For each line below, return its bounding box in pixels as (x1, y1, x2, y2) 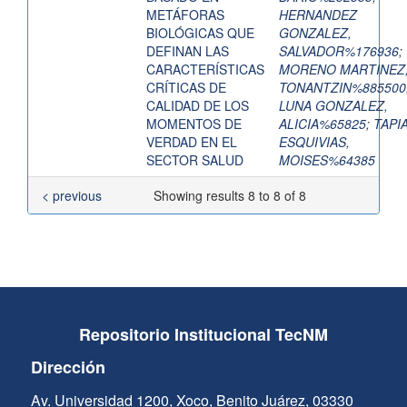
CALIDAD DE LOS (146, 96, 249, 115)
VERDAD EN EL (146, 133, 237, 152)
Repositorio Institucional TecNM (78, 323, 328, 347)
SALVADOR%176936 (279, 42, 399, 61)
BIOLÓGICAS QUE (146, 24, 254, 43)
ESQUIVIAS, (279, 133, 350, 152)
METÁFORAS (146, 5, 224, 25)
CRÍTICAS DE (146, 78, 226, 97)
